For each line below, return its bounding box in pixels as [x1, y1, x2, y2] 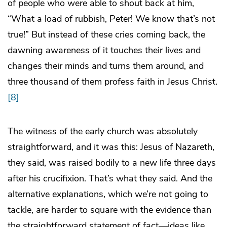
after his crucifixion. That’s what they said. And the [8, 172, 212, 184]
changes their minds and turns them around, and [8, 59, 204, 72]
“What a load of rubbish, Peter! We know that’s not [8, 12, 215, 25]
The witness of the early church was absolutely [8, 125, 198, 137]
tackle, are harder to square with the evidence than [8, 203, 211, 216]
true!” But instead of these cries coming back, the [8, 28, 205, 41]
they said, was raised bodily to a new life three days [8, 156, 216, 169]
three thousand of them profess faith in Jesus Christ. [8, 75, 217, 88]
